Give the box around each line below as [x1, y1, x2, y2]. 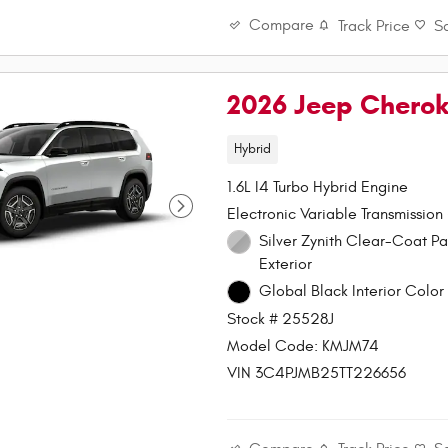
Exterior [258, 255, 312, 274]
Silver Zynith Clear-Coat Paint [258, 232, 431, 251]
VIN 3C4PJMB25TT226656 [227, 363, 407, 382]
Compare [249, 16, 315, 35]
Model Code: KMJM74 [227, 336, 380, 355]
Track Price [338, 16, 411, 35]
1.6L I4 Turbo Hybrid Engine [227, 178, 409, 197]
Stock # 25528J [227, 309, 335, 328]
